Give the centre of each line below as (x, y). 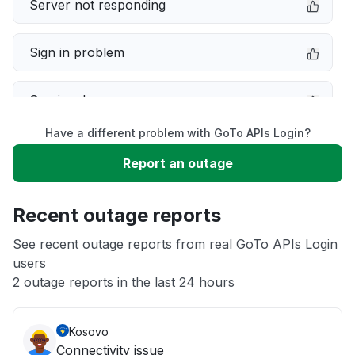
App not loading (77, 242)
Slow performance (86, 147)
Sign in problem (77, 52)
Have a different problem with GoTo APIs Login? (177, 133)
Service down (71, 100)
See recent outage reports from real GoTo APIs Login (175, 244)
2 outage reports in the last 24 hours (124, 282)
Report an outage (177, 163)
